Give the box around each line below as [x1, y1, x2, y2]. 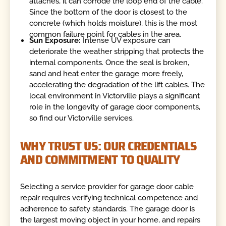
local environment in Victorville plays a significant [29, 91, 200, 100]
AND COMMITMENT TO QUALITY [20, 149, 180, 170]
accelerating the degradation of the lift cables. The [29, 80, 205, 89]
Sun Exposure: [29, 35, 81, 45]
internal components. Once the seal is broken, [29, 58, 190, 67]
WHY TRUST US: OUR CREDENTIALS [20, 136, 197, 156]
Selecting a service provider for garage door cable [20, 182, 194, 191]
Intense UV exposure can [81, 35, 171, 45]
